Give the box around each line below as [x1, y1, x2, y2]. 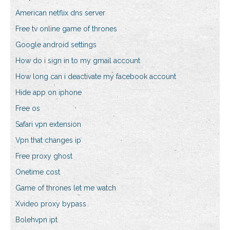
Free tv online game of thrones [15, 25, 117, 33]
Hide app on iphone [15, 88, 82, 97]
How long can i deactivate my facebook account [15, 72, 176, 81]
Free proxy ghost [15, 152, 72, 161]
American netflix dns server [15, 9, 105, 17]
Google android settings [15, 41, 97, 49]
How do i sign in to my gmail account [15, 56, 140, 65]
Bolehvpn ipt [15, 216, 57, 224]
